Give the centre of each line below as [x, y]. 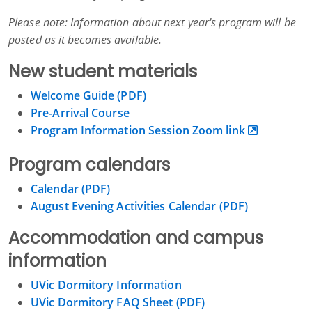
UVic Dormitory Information [106, 285]
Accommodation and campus [136, 238]
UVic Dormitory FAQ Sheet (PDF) [118, 303]
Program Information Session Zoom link [138, 131]
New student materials [103, 72]
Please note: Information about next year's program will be [152, 23]
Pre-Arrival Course [80, 113]
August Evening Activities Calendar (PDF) [139, 206]
